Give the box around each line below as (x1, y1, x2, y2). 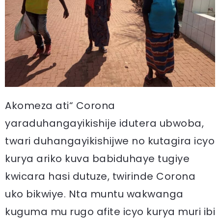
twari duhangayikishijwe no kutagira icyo (5, 134, 215, 148)
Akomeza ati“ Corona (5, 99, 115, 113)
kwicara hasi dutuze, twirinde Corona (5, 169, 195, 184)
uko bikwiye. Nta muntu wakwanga (5, 187, 184, 201)
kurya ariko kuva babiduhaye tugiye (5, 152, 190, 166)
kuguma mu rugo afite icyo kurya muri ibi (5, 205, 215, 219)
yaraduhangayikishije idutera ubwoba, (5, 116, 204, 131)
